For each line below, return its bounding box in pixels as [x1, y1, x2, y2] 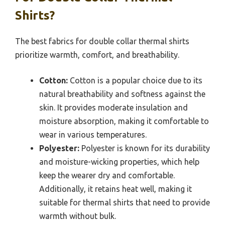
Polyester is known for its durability [79, 143, 210, 153]
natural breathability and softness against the [39, 89, 205, 98]
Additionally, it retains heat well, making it [39, 184, 192, 193]
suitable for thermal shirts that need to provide [39, 197, 210, 207]
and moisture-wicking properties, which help [39, 157, 199, 166]
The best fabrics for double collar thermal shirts [15, 36, 189, 46]
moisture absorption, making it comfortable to [39, 116, 209, 126]
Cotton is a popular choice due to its [68, 75, 202, 85]
